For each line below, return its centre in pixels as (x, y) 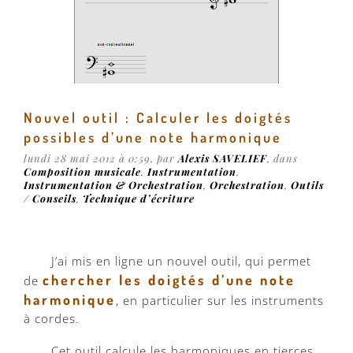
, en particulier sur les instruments (220, 301)
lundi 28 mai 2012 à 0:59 (87, 158)
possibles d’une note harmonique (153, 137)
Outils (307, 185)
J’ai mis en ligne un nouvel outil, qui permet (181, 261)
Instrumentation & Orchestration (113, 185)
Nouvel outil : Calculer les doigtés (158, 118)
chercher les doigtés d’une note (169, 280)
